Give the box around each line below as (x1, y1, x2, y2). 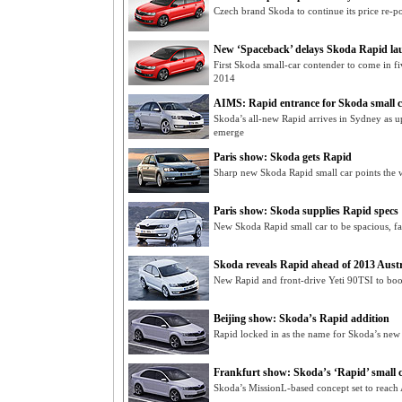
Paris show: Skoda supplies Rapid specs (214, 205, 398, 217)
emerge (214, 127, 244, 137)
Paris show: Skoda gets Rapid (214, 151, 352, 163)
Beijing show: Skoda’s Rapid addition (214, 312, 389, 325)
